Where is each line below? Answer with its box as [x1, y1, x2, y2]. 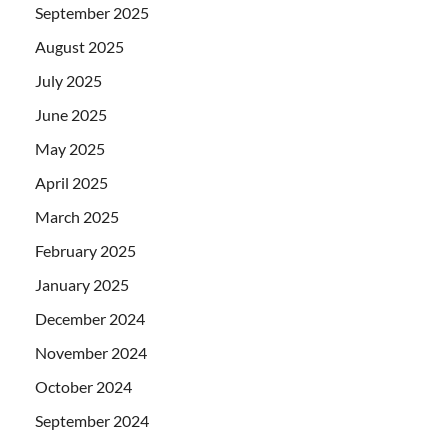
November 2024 [35, 342, 147, 362]
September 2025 [35, 2, 149, 22]
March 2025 [35, 206, 119, 226]
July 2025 [35, 70, 102, 90]
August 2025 [35, 36, 124, 56]
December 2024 [35, 308, 145, 328]
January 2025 [35, 274, 129, 294]
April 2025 [35, 172, 108, 192]
